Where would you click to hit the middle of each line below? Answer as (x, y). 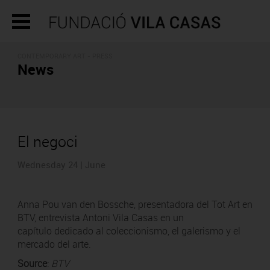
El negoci (47, 141)
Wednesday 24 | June (61, 165)
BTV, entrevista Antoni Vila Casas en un (100, 218)
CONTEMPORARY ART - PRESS (65, 56)
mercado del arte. (56, 244)
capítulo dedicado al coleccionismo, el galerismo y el (129, 231)
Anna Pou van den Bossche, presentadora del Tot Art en (135, 204)
